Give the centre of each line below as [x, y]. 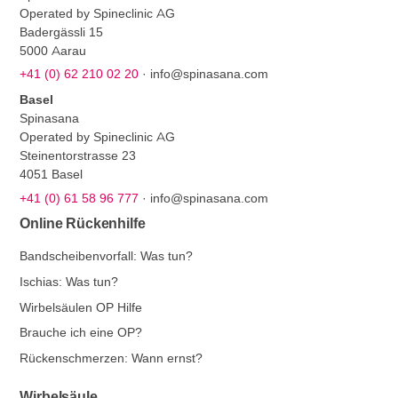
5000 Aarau [53, 50]
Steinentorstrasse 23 [78, 156]
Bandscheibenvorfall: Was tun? [107, 256]
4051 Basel [52, 175]
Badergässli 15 [62, 32]
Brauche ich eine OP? [81, 333]
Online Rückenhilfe [83, 223]
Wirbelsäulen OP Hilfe [81, 307]
